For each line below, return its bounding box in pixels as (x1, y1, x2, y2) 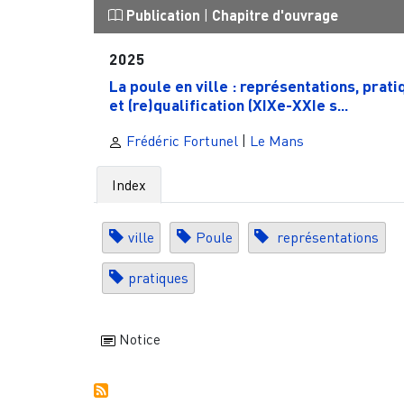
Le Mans (249, 131, 304, 150)
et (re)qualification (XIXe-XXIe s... (109, 94, 349, 115)
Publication (122, 6, 204, 24)
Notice (115, 330, 161, 349)
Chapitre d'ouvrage (211, 6, 338, 24)
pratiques (127, 269, 188, 288)
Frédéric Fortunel (122, 131, 238, 150)
